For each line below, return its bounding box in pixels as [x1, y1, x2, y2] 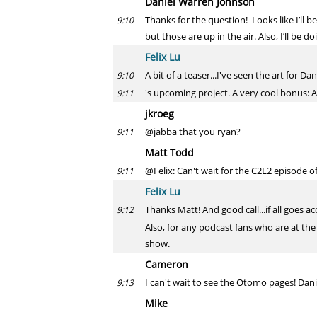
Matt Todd [145, 146, 194, 159]
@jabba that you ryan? [145, 125, 241, 138]
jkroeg [145, 107, 174, 120]
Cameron [145, 258, 188, 271]
